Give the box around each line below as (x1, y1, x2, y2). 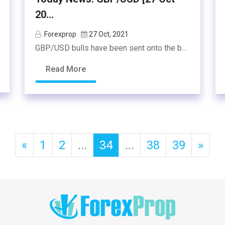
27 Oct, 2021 (89, 30, 129, 38)
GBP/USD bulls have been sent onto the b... (35, 43, 186, 53)
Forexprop (44, 30, 76, 38)
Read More (46, 64, 86, 74)
